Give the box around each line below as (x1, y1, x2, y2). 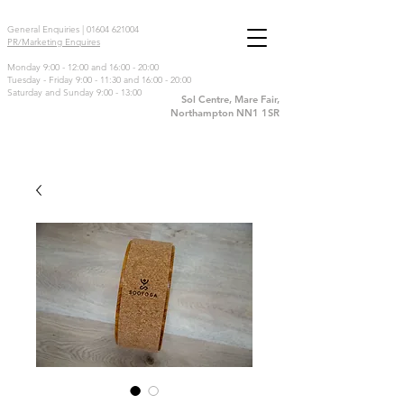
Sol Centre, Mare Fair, (181, 93, 280, 106)
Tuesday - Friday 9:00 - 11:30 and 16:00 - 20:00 (7, 74, 191, 86)
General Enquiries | (7, 23, 87, 35)
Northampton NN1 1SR (170, 106, 280, 119)
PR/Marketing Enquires (7, 36, 100, 48)
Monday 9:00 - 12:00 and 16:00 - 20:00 (7, 61, 159, 73)
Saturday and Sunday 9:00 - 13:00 (7, 87, 142, 98)
